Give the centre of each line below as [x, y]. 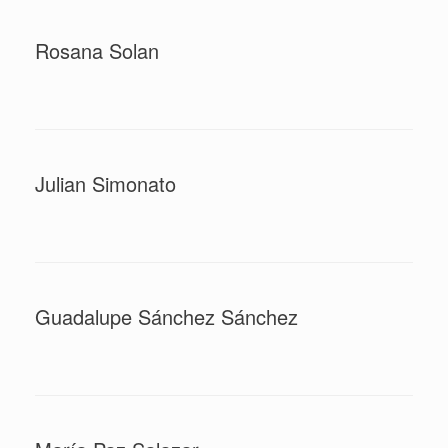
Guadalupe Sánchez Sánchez [166, 316]
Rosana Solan [97, 50]
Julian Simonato [105, 183]
